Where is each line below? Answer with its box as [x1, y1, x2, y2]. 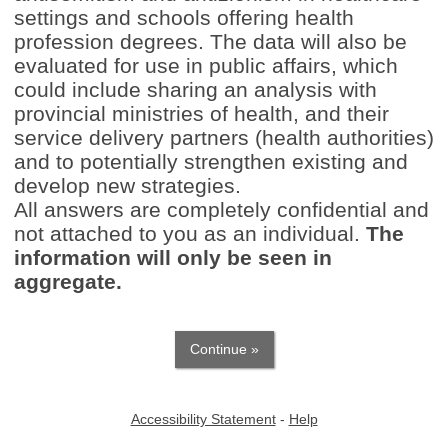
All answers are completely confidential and [14, 198, 429, 221]
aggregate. [14, 270, 122, 293]
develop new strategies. [14, 174, 241, 197]
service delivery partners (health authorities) [14, 126, 434, 149]
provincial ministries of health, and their [14, 102, 389, 125]
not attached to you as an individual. [14, 222, 366, 245]
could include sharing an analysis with [14, 78, 377, 101]
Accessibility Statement [130, 410, 276, 427]
